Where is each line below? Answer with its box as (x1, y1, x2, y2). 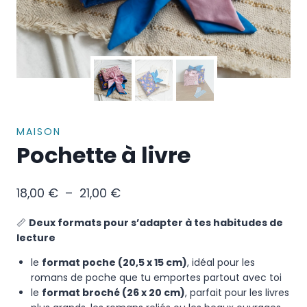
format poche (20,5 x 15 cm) (42, 255, 187, 269)
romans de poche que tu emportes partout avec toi (31, 270, 282, 284)
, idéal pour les (187, 255, 255, 269)
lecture (16, 230, 56, 245)
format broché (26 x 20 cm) (42, 285, 185, 299)
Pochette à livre (16, 139, 191, 171)
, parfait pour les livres (185, 285, 289, 299)
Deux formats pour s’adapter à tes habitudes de (29, 215, 283, 230)
